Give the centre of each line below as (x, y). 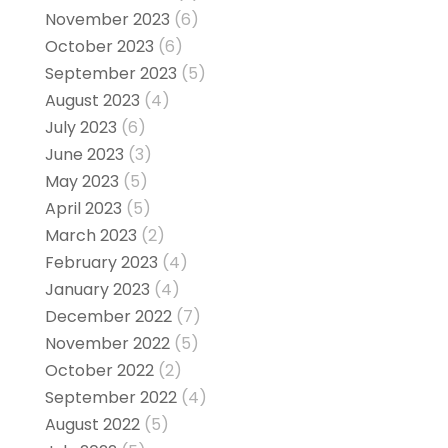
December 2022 (108, 317)
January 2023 (97, 290)
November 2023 (107, 20)
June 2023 (84, 155)
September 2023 (110, 74)
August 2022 (92, 425)
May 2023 (81, 182)
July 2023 (80, 128)
